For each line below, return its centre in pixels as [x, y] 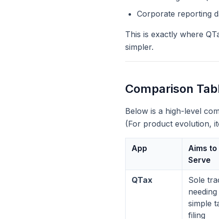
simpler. [139, 47]
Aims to [203, 148]
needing [203, 192]
